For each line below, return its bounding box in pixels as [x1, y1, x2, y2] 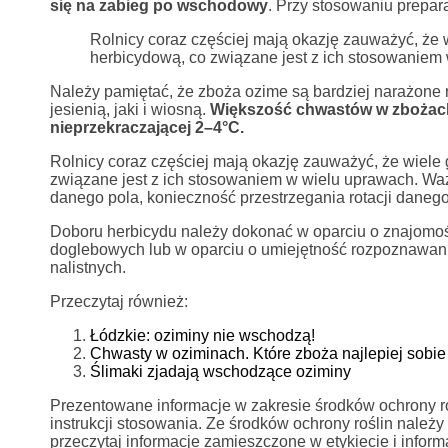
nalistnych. [49, 259, 126, 276]
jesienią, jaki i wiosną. [49, 101, 210, 118]
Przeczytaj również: [49, 293, 188, 310]
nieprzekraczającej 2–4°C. [49, 119, 244, 136]
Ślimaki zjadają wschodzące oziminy [89, 363, 351, 380]
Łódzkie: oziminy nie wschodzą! [89, 327, 315, 344]
